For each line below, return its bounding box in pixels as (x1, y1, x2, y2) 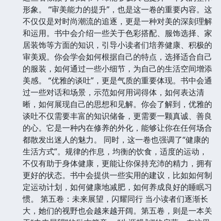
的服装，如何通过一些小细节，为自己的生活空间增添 (23, 63, 212, 74)
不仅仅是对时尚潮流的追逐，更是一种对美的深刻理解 (23, 16, 212, 27)
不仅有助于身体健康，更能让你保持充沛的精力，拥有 (23, 158, 212, 169)
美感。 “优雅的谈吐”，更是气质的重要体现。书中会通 (23, 75, 212, 86)
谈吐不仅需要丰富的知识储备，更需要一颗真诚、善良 (23, 110, 212, 122)
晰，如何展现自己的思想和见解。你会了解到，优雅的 (23, 99, 212, 110)
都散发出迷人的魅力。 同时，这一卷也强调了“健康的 (23, 134, 209, 146)
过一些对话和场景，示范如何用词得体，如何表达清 (23, 87, 204, 98)
